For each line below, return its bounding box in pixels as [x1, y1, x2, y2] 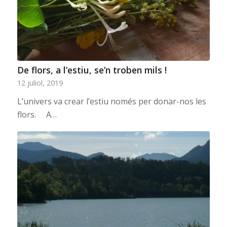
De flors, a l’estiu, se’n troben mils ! [17, 64, 167, 77]
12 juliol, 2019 [17, 78, 63, 88]
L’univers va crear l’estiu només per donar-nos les [17, 96, 206, 107]
